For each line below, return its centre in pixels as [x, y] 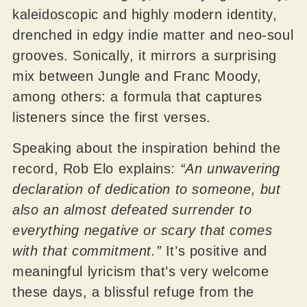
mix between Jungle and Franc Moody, [137, 76]
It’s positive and [214, 250]
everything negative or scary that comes [142, 230]
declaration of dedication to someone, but [146, 189]
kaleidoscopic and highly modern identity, [145, 15]
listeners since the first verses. [111, 118]
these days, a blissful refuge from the [133, 292]
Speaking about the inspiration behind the [146, 148]
